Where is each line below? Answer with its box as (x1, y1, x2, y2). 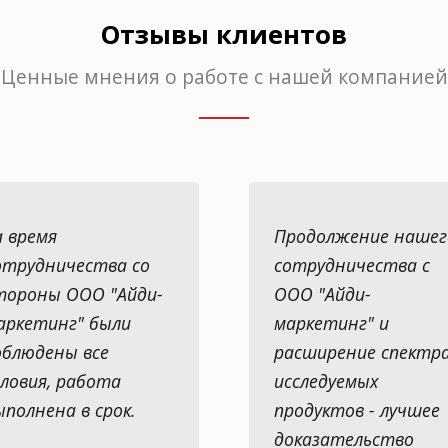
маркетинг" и (274, 311, 389, 336)
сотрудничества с (274, 253, 430, 278)
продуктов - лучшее (274, 398, 440, 423)
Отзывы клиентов (101, 17, 347, 53)
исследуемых (274, 369, 378, 394)
